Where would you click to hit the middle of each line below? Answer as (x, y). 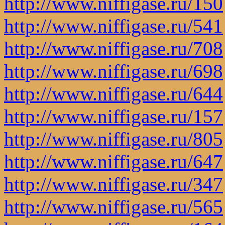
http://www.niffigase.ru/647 (114, 161)
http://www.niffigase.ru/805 (114, 139)
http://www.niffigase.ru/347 (114, 184)
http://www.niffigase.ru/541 (114, 26)
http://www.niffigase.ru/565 (114, 206)
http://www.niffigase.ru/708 (114, 48)
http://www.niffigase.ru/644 (114, 93)
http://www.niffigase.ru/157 (114, 116)
